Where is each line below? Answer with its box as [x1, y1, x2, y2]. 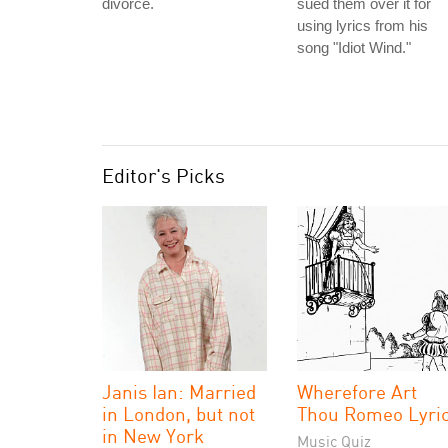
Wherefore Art [297, 380, 417, 403]
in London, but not [102, 402, 255, 425]
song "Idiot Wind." [297, 39, 411, 56]
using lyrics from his [297, 17, 428, 34]
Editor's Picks [102, 163, 225, 188]
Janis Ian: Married [102, 380, 256, 403]
